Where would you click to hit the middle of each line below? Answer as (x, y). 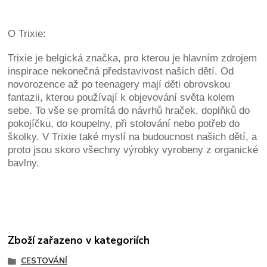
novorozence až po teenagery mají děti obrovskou (119, 85)
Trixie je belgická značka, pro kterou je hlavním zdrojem (133, 58)
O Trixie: (27, 34)
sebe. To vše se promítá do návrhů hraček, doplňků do (129, 111)
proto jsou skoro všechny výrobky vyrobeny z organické (133, 150)
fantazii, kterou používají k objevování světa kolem (121, 98)
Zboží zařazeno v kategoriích (79, 240)
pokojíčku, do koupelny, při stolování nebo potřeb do (124, 124)
